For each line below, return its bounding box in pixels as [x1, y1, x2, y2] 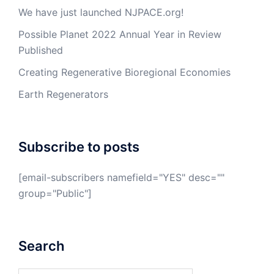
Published [18, 43, 63, 56]
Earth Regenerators [18, 87, 108, 100]
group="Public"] [18, 187, 92, 199]
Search [18, 237, 64, 254]
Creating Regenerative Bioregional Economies [18, 65, 231, 78]
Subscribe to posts [18, 138, 139, 155]
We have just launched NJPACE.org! [18, 6, 183, 18]
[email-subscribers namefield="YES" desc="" [18, 171, 224, 183]
